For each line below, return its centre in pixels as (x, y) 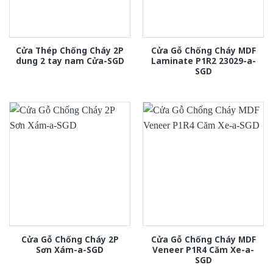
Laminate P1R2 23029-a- (203, 60)
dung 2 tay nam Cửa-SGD (70, 60)
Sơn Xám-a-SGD (70, 249)
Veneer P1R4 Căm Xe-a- (203, 249)
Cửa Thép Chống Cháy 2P (70, 50)
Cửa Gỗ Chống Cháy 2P (70, 239)
